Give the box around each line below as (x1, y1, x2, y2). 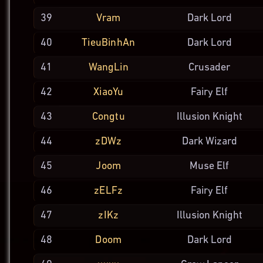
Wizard (205, 136, 237, 147)
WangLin (88, 62, 129, 73)
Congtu (92, 112, 125, 122)
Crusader (188, 62, 231, 73)
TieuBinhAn (82, 38, 136, 48)
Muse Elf (190, 161, 230, 172)
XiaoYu (93, 87, 124, 97)
